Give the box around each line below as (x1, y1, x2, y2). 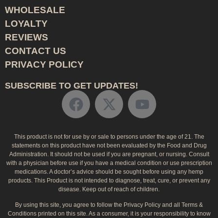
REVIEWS (5, 32, 48, 43)
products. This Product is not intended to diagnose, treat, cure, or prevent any (8, 177, 210, 184)
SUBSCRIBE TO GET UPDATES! (5, 81, 138, 91)
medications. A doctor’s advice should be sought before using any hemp (15, 168, 203, 175)
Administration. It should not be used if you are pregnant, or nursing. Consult (9, 150, 209, 158)
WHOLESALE (5, 5, 65, 16)
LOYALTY (5, 18, 48, 29)
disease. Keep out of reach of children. (58, 185, 160, 193)
